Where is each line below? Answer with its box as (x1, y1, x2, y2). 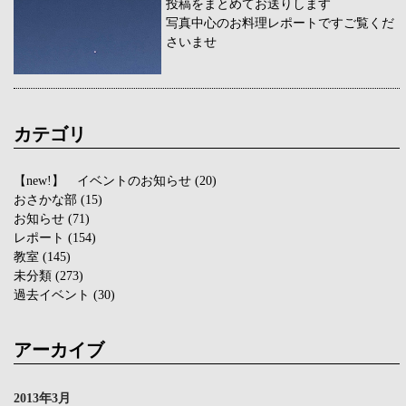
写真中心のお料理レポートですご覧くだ (166, 14, 394, 30)
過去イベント (14, 286, 90, 302)
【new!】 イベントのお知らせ (14, 172, 191, 188)
